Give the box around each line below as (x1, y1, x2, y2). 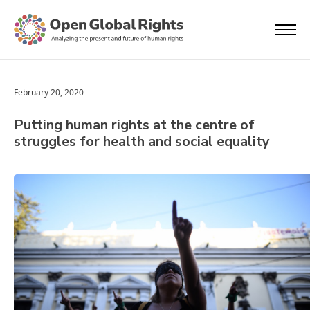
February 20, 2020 (14, 86, 84, 98)
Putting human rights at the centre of (14, 116, 255, 134)
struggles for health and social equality (14, 132, 270, 151)
